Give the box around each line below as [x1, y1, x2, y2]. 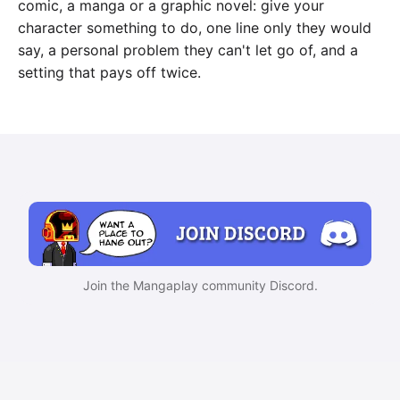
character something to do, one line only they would [18, 19, 371, 37]
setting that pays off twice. [18, 63, 201, 82]
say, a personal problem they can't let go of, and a [18, 41, 358, 60]
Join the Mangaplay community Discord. [82, 278, 318, 294]
